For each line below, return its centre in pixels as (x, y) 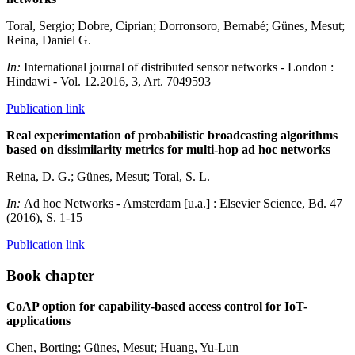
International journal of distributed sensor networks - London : (179, 67)
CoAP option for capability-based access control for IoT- (157, 306)
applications (38, 320)
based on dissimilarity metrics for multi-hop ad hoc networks (168, 150)
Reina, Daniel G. (49, 40)
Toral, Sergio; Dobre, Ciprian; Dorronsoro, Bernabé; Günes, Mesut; (176, 26)
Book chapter (50, 276)
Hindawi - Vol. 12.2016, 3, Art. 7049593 (109, 82)
